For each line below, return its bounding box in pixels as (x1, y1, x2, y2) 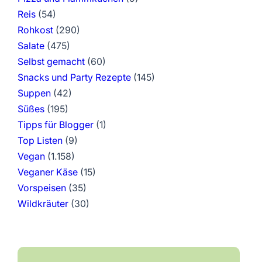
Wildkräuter (17, 198, 68, 209)
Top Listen (17, 135, 63, 146)
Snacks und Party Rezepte (17, 71, 131, 83)
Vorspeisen (17, 182, 66, 194)
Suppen (17, 87, 51, 99)
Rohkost (17, 24, 53, 36)
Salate (17, 40, 44, 51)
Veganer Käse (17, 166, 78, 178)
